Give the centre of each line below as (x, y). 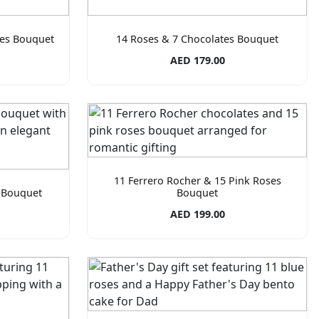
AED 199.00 (197, 214)
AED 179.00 (197, 61)
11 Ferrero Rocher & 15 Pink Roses (197, 181)
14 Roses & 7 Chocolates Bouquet (197, 39)
